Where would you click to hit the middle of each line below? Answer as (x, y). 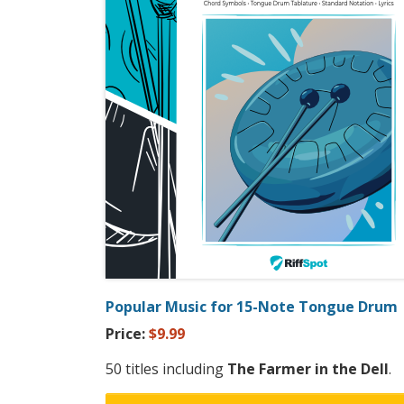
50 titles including (166, 369)
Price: (127, 334)
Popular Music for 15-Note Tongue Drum (252, 307)
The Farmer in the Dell (308, 369)
